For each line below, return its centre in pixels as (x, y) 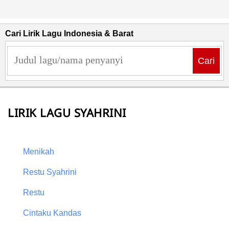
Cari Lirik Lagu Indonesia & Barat (69, 34)
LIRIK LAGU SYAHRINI (67, 113)
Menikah (39, 152)
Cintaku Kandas (52, 213)
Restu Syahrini (50, 172)
